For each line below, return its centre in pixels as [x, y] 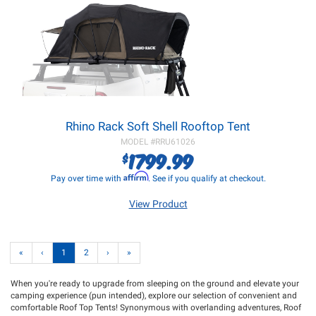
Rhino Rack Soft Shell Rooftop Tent [158, 126]
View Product [158, 204]
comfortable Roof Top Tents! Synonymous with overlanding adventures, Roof [156, 308]
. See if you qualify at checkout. [207, 178]
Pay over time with [87, 178]
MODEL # [138, 142]
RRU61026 [175, 142]
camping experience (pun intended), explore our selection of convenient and [154, 296]
